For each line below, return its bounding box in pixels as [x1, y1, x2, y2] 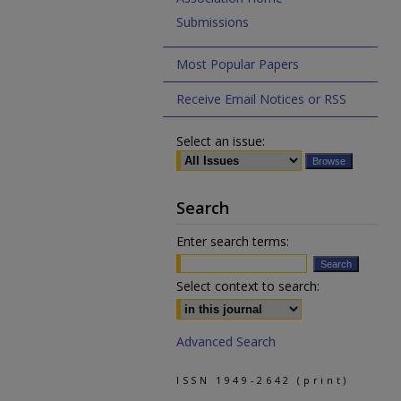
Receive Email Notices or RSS [176, 90, 346, 107]
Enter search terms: [176, 233, 289, 250]
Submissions [176, 13, 249, 30]
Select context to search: [176, 277, 320, 294]
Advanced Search [176, 333, 276, 350]
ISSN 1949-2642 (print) [176, 373, 349, 387]
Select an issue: [176, 132, 265, 149]
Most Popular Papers [176, 55, 299, 73]
